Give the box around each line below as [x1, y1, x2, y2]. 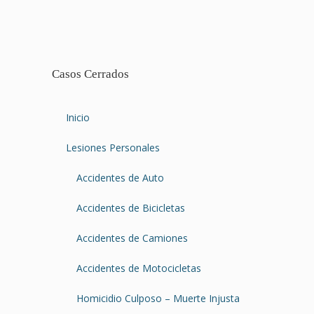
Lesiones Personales [66, 140, 160, 154]
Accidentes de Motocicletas [76, 261, 201, 275]
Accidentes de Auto [76, 170, 164, 184]
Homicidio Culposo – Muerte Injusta [76, 291, 240, 305]
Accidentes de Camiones [76, 231, 188, 245]
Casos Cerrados [52, 67, 129, 81]
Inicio [66, 110, 90, 124]
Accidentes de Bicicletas [76, 200, 185, 214]
